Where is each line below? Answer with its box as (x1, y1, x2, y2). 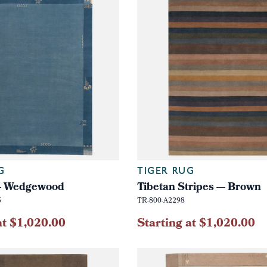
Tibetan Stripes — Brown (136, 178, 261, 197)
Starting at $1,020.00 (136, 213, 255, 234)
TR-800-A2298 (136, 195, 185, 207)
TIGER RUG (136, 166, 195, 176)
